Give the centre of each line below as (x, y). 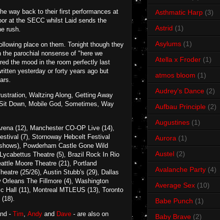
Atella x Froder (178, 60)
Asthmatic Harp (179, 13)
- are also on (90, 214)
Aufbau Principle (180, 107)
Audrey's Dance (180, 91)
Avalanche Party (180, 170)
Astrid (164, 28)
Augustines (172, 123)
